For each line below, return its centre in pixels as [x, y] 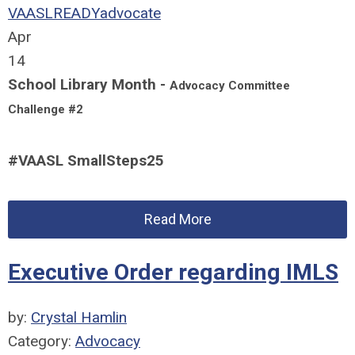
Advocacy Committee [230, 86]
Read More [177, 219]
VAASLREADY [54, 13]
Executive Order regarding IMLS [173, 272]
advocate [130, 13]
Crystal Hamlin [79, 317]
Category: [42, 341]
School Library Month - [89, 84]
